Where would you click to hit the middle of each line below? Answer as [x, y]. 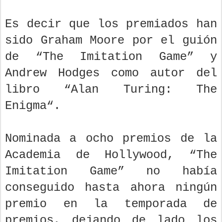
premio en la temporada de [111, 204]
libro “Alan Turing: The [111, 90]
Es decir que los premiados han [111, 24]
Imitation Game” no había [111, 171]
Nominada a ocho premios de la [111, 139]
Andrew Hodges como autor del [111, 73]
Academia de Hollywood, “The [111, 155]
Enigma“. [33, 106]
